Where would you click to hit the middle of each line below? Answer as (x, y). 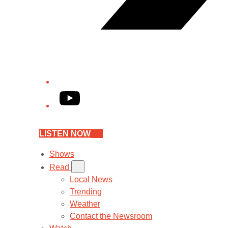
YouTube (75, 93)
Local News (91, 179)
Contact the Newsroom (111, 216)
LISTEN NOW (65, 134)
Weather (85, 204)
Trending (86, 192)
